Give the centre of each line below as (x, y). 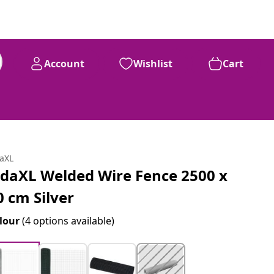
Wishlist (153, 64)
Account (64, 64)
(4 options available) (68, 221)
